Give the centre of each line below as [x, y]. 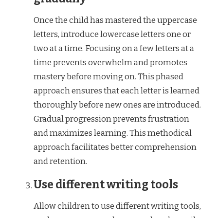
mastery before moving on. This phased [109, 77]
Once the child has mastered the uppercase [115, 20]
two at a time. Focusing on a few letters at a [114, 49]
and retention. [60, 162]
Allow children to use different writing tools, [117, 206]
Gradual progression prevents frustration [111, 119]
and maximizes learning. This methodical [113, 133]
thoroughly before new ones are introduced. [117, 105]
